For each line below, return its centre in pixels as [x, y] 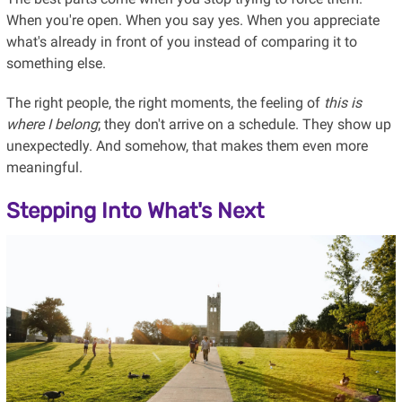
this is [342, 103]
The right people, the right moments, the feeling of [165, 103]
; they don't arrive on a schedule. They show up [244, 125]
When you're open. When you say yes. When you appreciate [192, 21]
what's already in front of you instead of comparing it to [181, 42]
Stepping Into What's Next [135, 211]
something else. [56, 64]
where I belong [52, 125]
